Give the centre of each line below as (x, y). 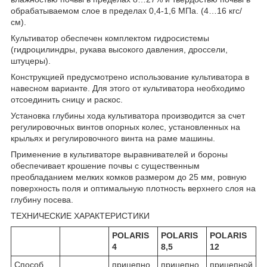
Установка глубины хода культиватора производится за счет (128, 115)
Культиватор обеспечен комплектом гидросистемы (110, 38)
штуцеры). (31, 60)
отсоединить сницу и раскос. (67, 99)
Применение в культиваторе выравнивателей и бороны (119, 154)
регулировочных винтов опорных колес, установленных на (125, 127)
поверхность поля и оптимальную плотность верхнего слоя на (133, 188)
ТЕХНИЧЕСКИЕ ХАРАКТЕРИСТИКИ (80, 215)
